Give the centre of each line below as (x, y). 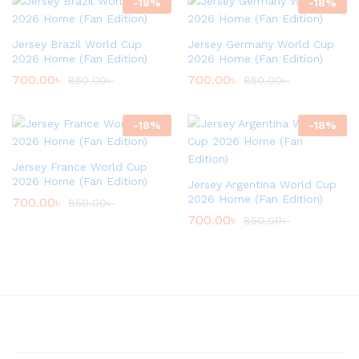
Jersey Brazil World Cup (77, 44)
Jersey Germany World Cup (261, 44)
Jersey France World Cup (80, 166)
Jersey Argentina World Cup (262, 184)
